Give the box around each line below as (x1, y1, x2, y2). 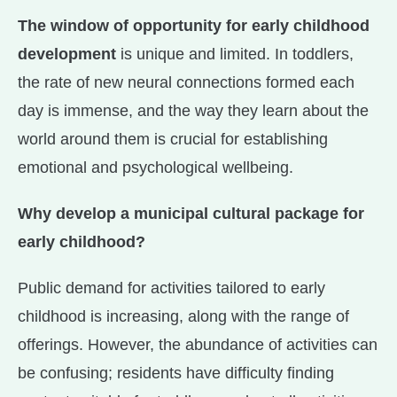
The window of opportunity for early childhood (18, 17, 370, 35)
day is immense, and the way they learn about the (18, 102, 369, 121)
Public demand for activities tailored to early (18, 279, 325, 298)
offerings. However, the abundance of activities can (18, 336, 378, 354)
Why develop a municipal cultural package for (18, 205, 364, 223)
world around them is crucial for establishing (18, 130, 328, 149)
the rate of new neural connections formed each (18, 74, 354, 92)
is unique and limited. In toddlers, (116, 45, 354, 64)
